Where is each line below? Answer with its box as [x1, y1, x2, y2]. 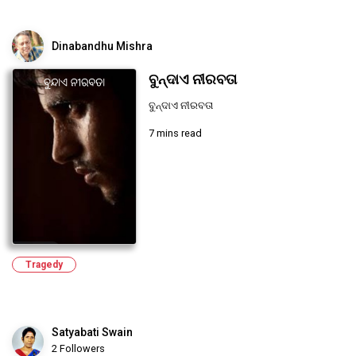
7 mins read [148, 127, 202, 139]
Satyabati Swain [52, 326, 133, 339]
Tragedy [25, 259, 63, 271]
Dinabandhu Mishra [52, 40, 153, 52]
